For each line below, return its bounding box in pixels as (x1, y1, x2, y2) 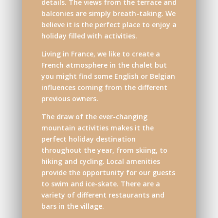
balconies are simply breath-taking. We (41, 8, 176, 18)
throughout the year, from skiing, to (41, 145, 167, 155)
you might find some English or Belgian (41, 71, 175, 81)
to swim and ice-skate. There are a (41, 179, 160, 188)
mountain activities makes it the (41, 123, 154, 132)
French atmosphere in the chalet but (41, 60, 167, 70)
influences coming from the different (41, 82, 167, 92)
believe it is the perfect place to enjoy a (41, 19, 177, 29)
